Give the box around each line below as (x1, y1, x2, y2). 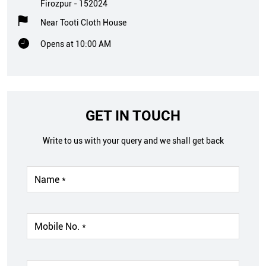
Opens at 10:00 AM (40, 39, 111, 49)
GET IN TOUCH (85, 107, 180, 125)
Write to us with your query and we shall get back (42, 136, 224, 146)
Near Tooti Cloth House (40, 18, 126, 28)
